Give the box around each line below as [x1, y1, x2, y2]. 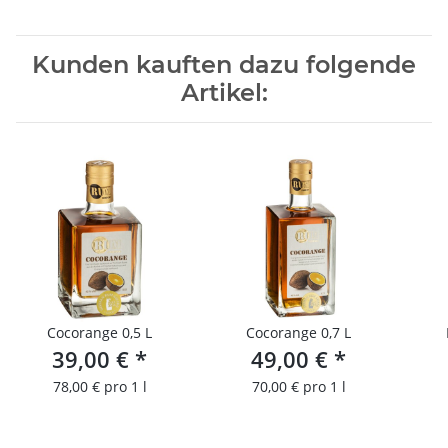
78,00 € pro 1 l [52, 377, 147, 397]
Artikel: [180, 78, 268, 108]
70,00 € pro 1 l [251, 377, 346, 397]
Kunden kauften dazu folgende [32, 50, 416, 80]
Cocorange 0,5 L [122, 323, 152, 343]
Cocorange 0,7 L [246, 323, 351, 343]
